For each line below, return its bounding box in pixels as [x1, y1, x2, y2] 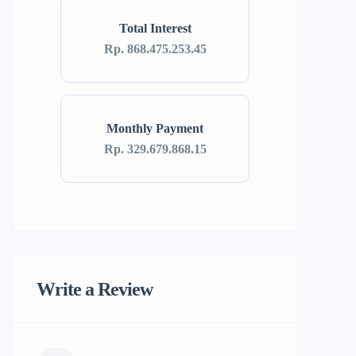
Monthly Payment [106, 121, 203, 135]
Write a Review [37, 279, 153, 300]
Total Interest [118, 21, 192, 35]
